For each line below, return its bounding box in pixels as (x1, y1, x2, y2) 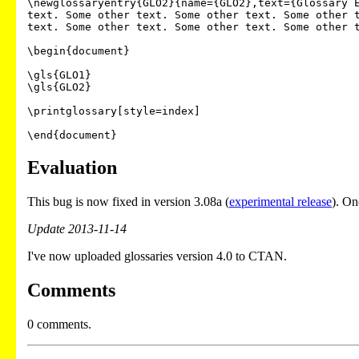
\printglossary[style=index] (27, 105, 200, 118)
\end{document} (27, 129, 117, 142)
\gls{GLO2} (27, 81, 91, 94)
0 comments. (27, 317, 91, 332)
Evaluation (27, 157, 117, 179)
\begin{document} (27, 45, 130, 58)
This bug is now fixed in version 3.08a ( (27, 195, 229, 209)
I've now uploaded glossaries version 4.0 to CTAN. (27, 249, 287, 264)
